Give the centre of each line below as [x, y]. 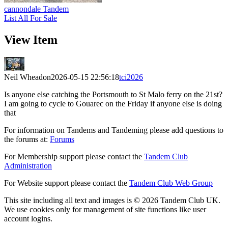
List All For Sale [31, 18]
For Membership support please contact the [74, 157]
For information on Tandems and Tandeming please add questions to [114, 130]
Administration [28, 166]
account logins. [28, 219]
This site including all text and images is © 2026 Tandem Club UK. [112, 201]
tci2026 [131, 77]
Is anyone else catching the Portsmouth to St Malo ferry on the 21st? [113, 95]
